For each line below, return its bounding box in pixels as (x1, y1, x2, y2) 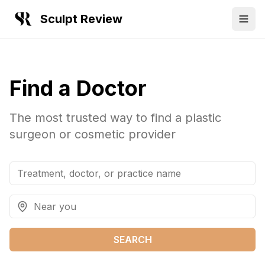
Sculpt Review (40, 12, 122, 26)
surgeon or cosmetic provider (9, 127, 176, 141)
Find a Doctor (9, 75, 147, 101)
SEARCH (113, 234, 152, 245)
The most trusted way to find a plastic (9, 111, 221, 125)
